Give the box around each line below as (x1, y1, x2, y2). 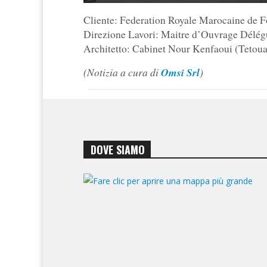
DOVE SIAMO (91, 142, 145, 158)
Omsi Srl (161, 65, 200, 80)
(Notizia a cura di (83, 65, 161, 80)
